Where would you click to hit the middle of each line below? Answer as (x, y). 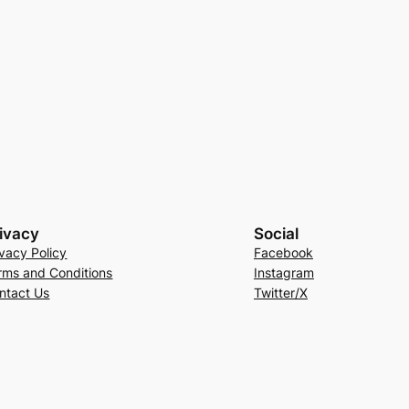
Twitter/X (280, 293)
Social (276, 234)
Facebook (283, 253)
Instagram (283, 273)
